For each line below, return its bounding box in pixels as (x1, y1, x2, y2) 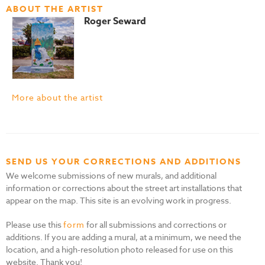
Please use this (6, 218, 63, 230)
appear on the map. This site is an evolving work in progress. (6, 194, 231, 206)
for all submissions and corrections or (85, 218, 227, 230)
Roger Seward (84, 14, 146, 28)
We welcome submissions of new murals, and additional (6, 169, 216, 181)
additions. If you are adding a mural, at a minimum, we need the (6, 231, 241, 243)
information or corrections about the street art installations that (6, 182, 242, 193)
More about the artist (12, 91, 103, 103)
